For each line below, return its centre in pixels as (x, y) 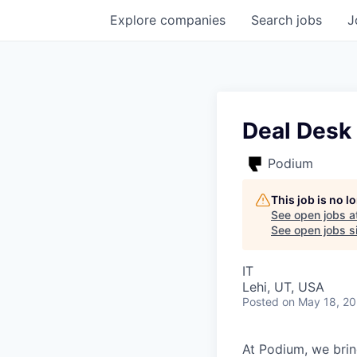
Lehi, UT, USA (283, 286)
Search (274, 20)
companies (193, 20)
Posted (261, 301)
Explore (135, 20)
